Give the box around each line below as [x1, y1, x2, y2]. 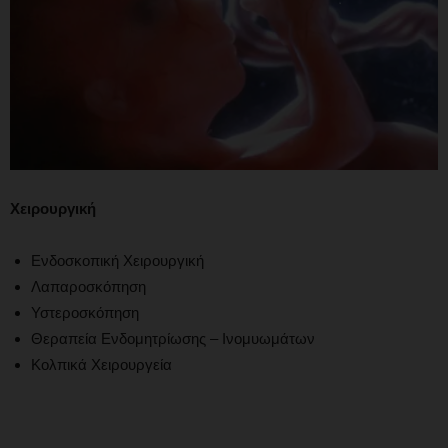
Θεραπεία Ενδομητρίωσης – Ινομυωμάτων [31, 330, 315, 348]
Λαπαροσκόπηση [31, 278, 146, 296]
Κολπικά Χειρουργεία [31, 356, 172, 374]
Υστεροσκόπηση [31, 304, 139, 322]
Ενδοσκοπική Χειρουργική [31, 252, 204, 270]
